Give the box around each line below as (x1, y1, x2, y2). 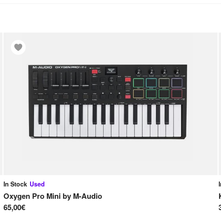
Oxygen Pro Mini (3, 190, 61, 202)
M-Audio (73, 190, 102, 202)
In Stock (3, 179, 27, 188)
